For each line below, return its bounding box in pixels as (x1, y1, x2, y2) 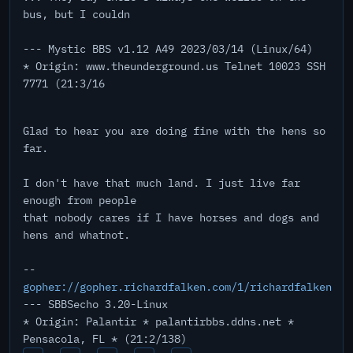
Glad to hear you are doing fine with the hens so (23, 124, 325, 138)
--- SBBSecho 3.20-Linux (23, 297, 168, 311)
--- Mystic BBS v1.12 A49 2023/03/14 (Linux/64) (23, 42, 313, 56)
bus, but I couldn (23, 7, 130, 21)
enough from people (23, 193, 136, 207)
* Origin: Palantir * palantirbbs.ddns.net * (23, 314, 294, 329)
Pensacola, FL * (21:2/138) (23, 332, 187, 346)
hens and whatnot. (23, 228, 130, 242)
